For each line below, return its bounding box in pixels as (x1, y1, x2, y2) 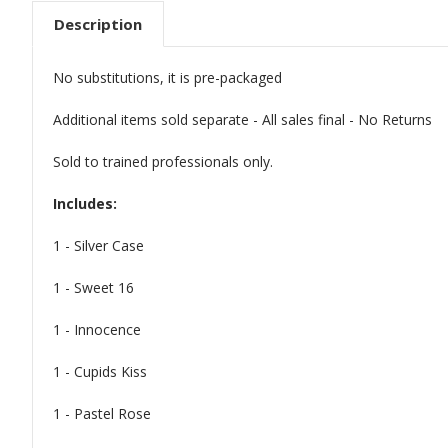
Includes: (53, 193, 117, 213)
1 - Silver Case (53, 235, 148, 255)
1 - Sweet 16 (53, 277, 134, 297)
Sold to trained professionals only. (53, 151, 273, 171)
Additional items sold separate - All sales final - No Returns (53, 109, 432, 129)
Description (54, 13, 142, 34)
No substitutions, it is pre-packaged (53, 67, 282, 87)
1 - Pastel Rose (53, 403, 151, 423)
